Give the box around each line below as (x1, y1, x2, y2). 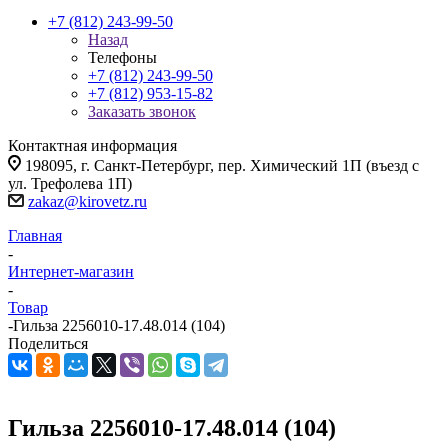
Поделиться (8, 335, 88, 352)
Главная (8, 227, 62, 244)
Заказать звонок (88, 103, 196, 120)
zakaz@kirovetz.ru (28, 193, 147, 210)
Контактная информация (8, 137, 177, 154)
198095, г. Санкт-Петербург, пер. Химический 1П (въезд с (25, 157, 419, 174)
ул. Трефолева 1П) (8, 175, 132, 192)
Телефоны (88, 49, 157, 66)
